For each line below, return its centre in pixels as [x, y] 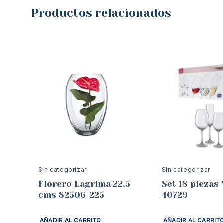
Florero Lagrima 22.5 [84, 183]
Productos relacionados [101, 13]
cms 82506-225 [71, 194]
